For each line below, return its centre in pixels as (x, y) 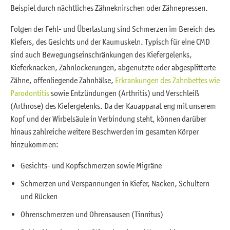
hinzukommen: (34, 145)
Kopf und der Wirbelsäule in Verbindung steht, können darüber (108, 119)
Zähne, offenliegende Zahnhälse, (63, 80)
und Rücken (39, 196)
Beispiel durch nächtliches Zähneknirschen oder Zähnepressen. (109, 8)
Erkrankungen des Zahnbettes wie (167, 80)
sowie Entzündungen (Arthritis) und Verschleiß (124, 93)
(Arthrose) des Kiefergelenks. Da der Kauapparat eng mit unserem (113, 106)
